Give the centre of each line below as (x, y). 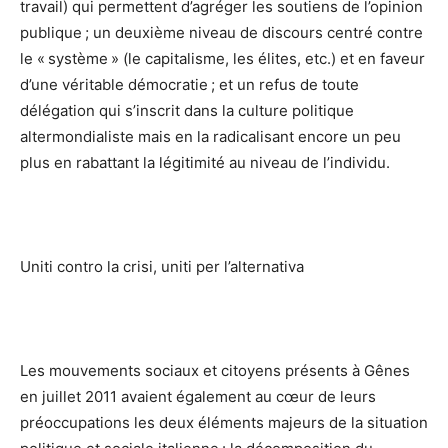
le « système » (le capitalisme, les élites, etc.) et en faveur (222, 59)
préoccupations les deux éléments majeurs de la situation (224, 423)
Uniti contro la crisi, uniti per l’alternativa (163, 267)
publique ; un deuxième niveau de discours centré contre (221, 33)
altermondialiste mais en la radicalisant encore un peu (210, 137)
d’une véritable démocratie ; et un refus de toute (189, 85)
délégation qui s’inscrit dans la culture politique (187, 111)
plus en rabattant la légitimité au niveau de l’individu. (205, 163)
